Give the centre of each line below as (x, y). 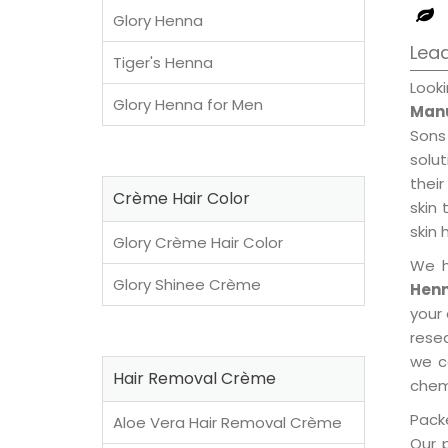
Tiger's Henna (163, 62)
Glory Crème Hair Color (198, 242)
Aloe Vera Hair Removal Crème (227, 422)
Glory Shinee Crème (187, 284)
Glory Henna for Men (188, 104)
